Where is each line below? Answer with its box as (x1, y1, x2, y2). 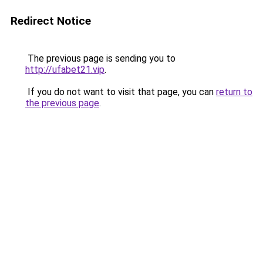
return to (216, 86, 252, 97)
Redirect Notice (11, 14, 91, 28)
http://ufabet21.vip (25, 64, 104, 75)
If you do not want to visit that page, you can (25, 86, 216, 97)
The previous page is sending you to (25, 53, 176, 64)
